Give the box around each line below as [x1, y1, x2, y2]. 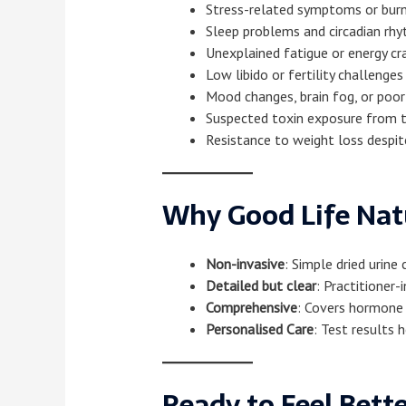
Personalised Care [205, 320, 314, 339]
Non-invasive [205, 255, 285, 274]
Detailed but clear [205, 276, 316, 295]
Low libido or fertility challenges [205, 65, 403, 84]
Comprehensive [205, 298, 297, 317]
